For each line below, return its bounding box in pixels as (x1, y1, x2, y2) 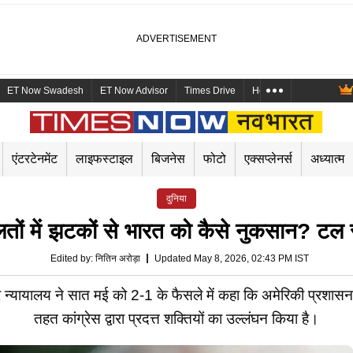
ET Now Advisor (100, 85, 168, 96)
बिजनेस (151, 152, 185, 165)
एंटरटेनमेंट (12, 152, 58, 165)
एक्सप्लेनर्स (244, 152, 292, 165)
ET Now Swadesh (7, 85, 84, 96)
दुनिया (166, 193, 187, 204)
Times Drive (184, 85, 236, 96)
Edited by (50, 253, 91, 264)
